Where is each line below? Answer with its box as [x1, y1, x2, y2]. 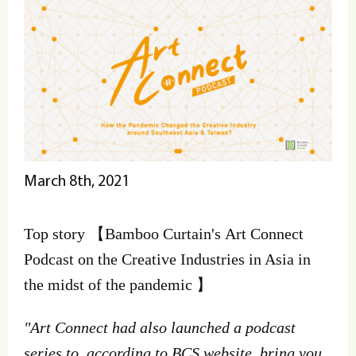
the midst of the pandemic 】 [24, 275, 212, 293]
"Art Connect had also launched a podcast [24, 318, 296, 336]
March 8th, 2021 [24, 169, 130, 190]
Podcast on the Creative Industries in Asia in [24, 250, 311, 268]
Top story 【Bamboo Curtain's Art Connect [24, 224, 304, 242]
